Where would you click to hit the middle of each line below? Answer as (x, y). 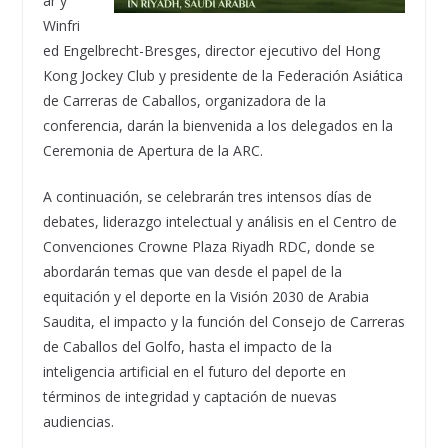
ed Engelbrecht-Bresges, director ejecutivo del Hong (211, 51)
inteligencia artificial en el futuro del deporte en (194, 372)
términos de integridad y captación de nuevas (189, 397)
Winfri (61, 26)
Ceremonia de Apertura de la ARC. (152, 151)
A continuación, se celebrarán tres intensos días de (207, 197)
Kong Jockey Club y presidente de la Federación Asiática (222, 76)
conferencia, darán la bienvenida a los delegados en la (217, 126)
